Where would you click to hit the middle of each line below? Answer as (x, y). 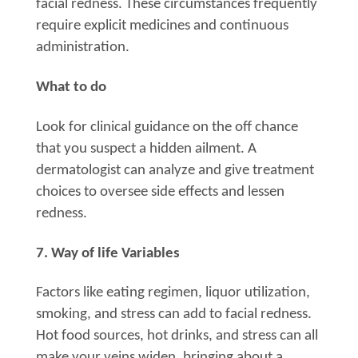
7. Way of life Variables (108, 253)
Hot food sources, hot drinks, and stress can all (177, 336)
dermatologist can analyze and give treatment (175, 170)
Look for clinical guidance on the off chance (167, 127)
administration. (83, 47)
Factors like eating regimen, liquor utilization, (173, 293)
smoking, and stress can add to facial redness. (174, 315)
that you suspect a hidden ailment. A (146, 149)
